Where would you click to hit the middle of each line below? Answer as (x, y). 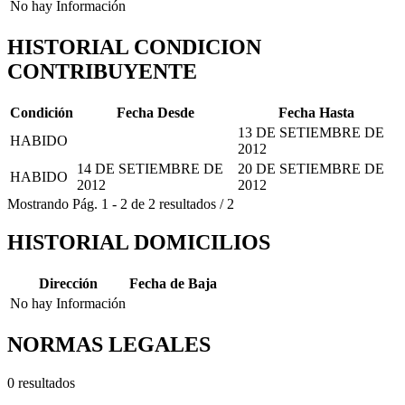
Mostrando (38, 204)
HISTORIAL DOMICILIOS (139, 243)
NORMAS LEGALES (109, 344)
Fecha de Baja (173, 283)
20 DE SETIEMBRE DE (311, 169)
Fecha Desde (155, 113)
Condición (42, 113)
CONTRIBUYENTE (102, 72)
